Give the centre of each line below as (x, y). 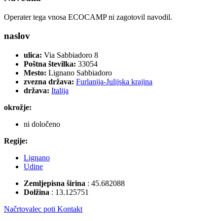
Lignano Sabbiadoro (80, 73)
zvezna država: (50, 81)
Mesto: (36, 73)
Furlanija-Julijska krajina (114, 81)
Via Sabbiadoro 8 (71, 55)
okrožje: (18, 107)
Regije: (16, 141)
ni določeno (42, 124)
